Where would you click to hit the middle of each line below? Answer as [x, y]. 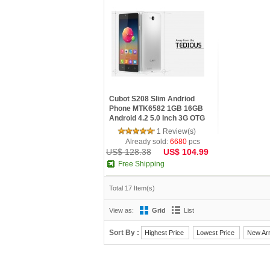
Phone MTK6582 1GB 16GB [156, 108]
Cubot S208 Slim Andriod [152, 99]
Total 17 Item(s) [132, 188]
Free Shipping [141, 164]
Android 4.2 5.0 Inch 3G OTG [157, 118]
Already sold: [148, 142]
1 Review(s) [176, 131]
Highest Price [165, 233]
